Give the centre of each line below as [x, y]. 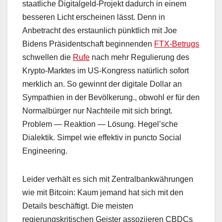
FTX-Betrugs [177, 44]
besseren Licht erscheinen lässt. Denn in [94, 17]
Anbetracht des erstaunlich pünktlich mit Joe [100, 31]
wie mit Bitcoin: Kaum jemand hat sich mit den [103, 193]
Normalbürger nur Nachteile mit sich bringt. [97, 111]
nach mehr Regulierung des [139, 57]
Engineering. [45, 151]
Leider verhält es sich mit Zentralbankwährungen [108, 179]
